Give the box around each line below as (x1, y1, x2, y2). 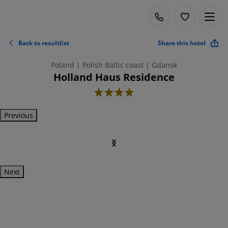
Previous (4, 110, 33, 120)
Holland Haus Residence (53, 70, 175, 84)
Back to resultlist (18, 38, 69, 47)
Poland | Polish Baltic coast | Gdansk (51, 60, 177, 70)
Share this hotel (158, 38, 206, 47)
